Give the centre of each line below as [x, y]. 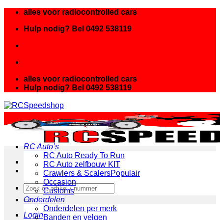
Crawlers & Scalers [77, 173]
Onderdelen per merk [80, 208]
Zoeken [36, 187]
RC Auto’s [41, 147]
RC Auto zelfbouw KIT [82, 164]
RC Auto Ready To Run [84, 155]
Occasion [60, 182]
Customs [59, 191]
